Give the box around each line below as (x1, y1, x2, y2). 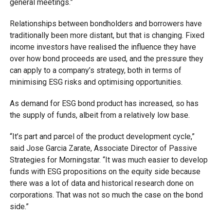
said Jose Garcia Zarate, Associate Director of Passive (9, 144, 197, 153)
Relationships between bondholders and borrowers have (9, 19, 202, 28)
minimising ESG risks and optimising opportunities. (9, 77, 182, 87)
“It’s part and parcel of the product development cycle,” (9, 132, 195, 141)
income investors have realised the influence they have (9, 42, 196, 52)
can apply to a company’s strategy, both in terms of (9, 66, 182, 75)
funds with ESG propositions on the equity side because (9, 167, 200, 176)
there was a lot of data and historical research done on (9, 179, 194, 188)
